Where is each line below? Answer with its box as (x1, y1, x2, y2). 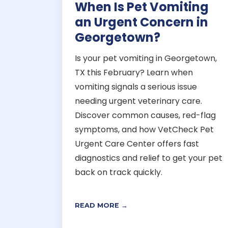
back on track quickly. (75, 166, 162, 178)
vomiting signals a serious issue (75, 80, 197, 93)
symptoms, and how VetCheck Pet (75, 123, 214, 135)
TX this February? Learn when (75, 66, 193, 78)
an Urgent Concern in (75, 13, 208, 31)
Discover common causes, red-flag (75, 109, 216, 121)
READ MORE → (75, 201, 128, 209)
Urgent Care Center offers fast (75, 137, 199, 150)
